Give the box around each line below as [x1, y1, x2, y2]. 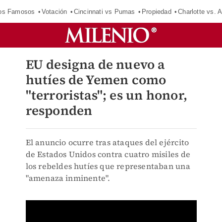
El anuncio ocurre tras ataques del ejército [25, 137, 189, 148]
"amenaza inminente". [25, 172, 111, 183]
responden [25, 102, 93, 119]
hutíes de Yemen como [25, 71, 166, 89]
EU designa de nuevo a [25, 55, 165, 73]
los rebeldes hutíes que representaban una [25, 161, 190, 171]
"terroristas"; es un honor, [25, 86, 187, 104]
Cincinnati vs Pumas [73, 7, 135, 15]
